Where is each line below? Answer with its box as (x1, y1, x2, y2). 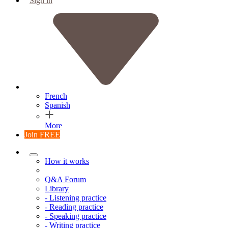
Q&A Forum (45, 175, 86, 184)
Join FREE (24, 130, 60, 139)
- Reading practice (45, 203, 103, 211)
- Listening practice (45, 193, 106, 202)
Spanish (45, 101, 70, 109)
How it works (45, 157, 89, 165)
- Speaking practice (45, 212, 106, 220)
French (45, 92, 67, 100)
